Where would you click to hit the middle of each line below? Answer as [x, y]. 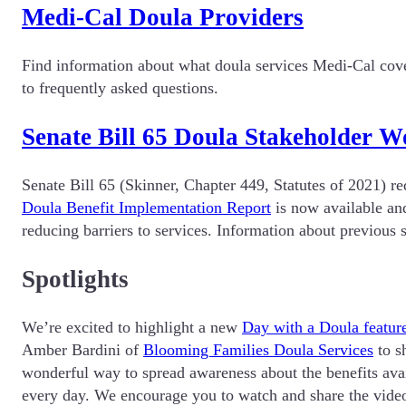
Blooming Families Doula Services [258, 350]
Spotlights [75, 279]
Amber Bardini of [82, 350]
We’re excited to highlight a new [132, 328]
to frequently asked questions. [122, 88]
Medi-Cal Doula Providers [163, 18]
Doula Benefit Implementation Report [146, 208]
